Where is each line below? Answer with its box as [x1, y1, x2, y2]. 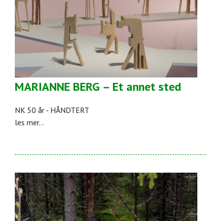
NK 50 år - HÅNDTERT [15, 105, 89, 115]
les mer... [15, 117, 44, 128]
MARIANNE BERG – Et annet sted [15, 79, 181, 95]
